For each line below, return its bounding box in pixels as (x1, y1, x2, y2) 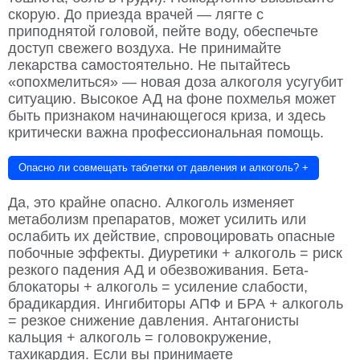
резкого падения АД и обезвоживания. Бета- (8, 261, 309, 278)
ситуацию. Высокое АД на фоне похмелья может (8, 90, 336, 107)
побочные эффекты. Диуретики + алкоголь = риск (8, 244, 342, 261)
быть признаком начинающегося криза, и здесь (8, 107, 325, 124)
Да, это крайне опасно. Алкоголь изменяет (8, 194, 294, 211)
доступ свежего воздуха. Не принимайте (8, 39, 281, 56)
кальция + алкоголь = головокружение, (8, 329, 272, 346)
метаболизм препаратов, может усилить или (8, 211, 306, 227)
